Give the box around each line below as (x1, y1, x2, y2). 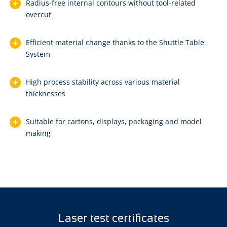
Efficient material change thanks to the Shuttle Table (25, 37, 204, 48)
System (25, 49, 50, 59)
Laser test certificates (58, 212, 169, 225)
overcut (25, 10, 51, 20)
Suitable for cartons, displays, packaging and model (25, 117, 202, 127)
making (25, 128, 51, 138)
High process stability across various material (25, 77, 180, 87)
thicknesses (25, 89, 65, 99)
